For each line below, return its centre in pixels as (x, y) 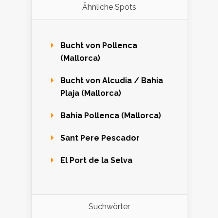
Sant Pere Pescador (100, 138)
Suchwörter (109, 206)
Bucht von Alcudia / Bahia (112, 80)
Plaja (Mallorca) (91, 93)
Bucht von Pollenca (99, 45)
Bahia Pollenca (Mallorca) (111, 115)
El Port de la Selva (96, 160)
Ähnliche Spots (109, 7)
